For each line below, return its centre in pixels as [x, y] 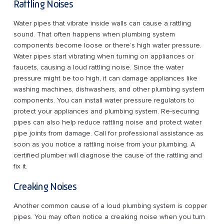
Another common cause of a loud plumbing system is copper [110, 206]
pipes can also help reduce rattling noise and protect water [107, 122]
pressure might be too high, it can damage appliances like [105, 78]
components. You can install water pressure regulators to [104, 100]
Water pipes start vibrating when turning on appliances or [103, 56]
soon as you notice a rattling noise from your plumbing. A [104, 144]
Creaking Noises [45, 186]
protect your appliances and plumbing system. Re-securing [106, 111]
